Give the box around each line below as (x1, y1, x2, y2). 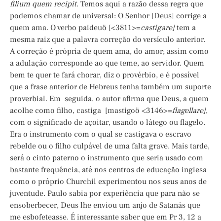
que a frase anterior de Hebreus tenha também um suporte (10, 82, 211, 92)
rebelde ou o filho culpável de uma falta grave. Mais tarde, (10, 141, 210, 151)
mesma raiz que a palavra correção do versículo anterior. (10, 35, 205, 45)
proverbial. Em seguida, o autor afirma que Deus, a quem (10, 94, 209, 104)
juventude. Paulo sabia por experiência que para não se (10, 188, 200, 199)
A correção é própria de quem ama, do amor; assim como (10, 46, 209, 57)
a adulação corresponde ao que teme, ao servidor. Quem (10, 58, 204, 69)
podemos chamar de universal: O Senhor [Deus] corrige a (10, 11, 207, 21)
